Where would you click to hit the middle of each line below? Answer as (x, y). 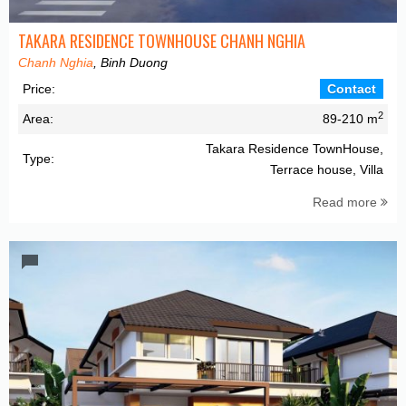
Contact (352, 89)
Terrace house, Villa (327, 169)
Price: (39, 89)
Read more (347, 202)
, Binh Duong (130, 63)
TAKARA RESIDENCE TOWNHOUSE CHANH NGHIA (162, 41)
